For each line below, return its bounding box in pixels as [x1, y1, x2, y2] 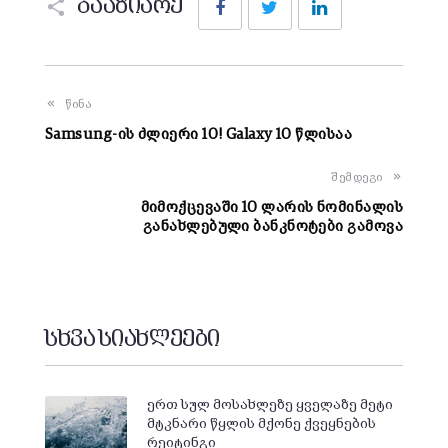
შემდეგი [331, 171, 383, 184]
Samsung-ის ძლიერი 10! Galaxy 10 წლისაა [45, 126, 353, 142]
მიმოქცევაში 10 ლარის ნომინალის [140, 199, 403, 215]
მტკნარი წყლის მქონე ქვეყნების [146, 416, 376, 431]
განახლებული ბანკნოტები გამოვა [142, 218, 403, 234]
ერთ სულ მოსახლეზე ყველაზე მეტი [146, 397, 393, 412]
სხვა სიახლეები [45, 328, 220, 351]
